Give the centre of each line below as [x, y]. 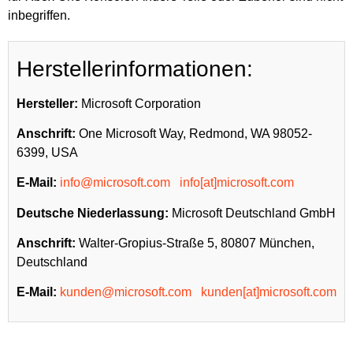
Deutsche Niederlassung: [93, 213]
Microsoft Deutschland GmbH [252, 213]
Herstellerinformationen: [135, 69]
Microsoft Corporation [139, 103]
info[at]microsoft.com [237, 183]
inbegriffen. [39, 15]
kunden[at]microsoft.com [269, 292]
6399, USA [47, 152]
